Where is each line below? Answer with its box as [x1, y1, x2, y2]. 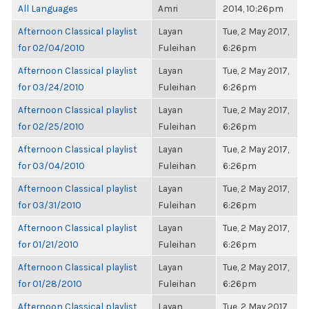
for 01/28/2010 [18, 278, 82, 289]
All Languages [18, 3, 78, 14]
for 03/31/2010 [18, 199, 81, 210]
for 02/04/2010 [18, 42, 85, 53]
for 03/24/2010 [18, 81, 84, 92]
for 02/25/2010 [18, 121, 84, 132]
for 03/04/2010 [18, 160, 85, 171]
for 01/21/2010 [18, 239, 79, 250]
